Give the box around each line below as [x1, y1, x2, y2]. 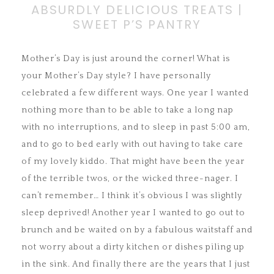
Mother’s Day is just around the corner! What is [21, 54, 230, 64]
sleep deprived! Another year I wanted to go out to [21, 208, 245, 218]
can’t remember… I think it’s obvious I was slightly [21, 191, 242, 201]
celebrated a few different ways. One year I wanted [21, 88, 249, 98]
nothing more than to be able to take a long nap [21, 105, 234, 116]
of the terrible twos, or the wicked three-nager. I [21, 174, 239, 184]
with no [21, 122, 57, 133]
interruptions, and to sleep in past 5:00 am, [57, 122, 250, 133]
